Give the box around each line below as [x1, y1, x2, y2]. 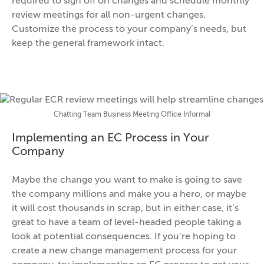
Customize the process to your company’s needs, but [12, 25, 246, 35]
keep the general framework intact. [12, 39, 164, 49]
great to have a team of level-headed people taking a [12, 217, 241, 227]
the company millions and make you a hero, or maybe [12, 189, 246, 199]
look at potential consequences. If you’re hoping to [12, 232, 236, 242]
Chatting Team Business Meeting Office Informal [54, 111, 210, 119]
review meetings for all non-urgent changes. [12, 11, 206, 21]
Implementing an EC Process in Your [12, 132, 209, 144]
